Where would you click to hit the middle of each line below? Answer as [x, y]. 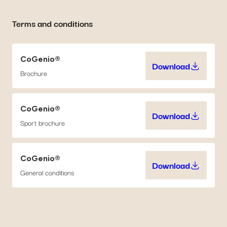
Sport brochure [43, 122]
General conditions [47, 172]
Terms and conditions [52, 23]
